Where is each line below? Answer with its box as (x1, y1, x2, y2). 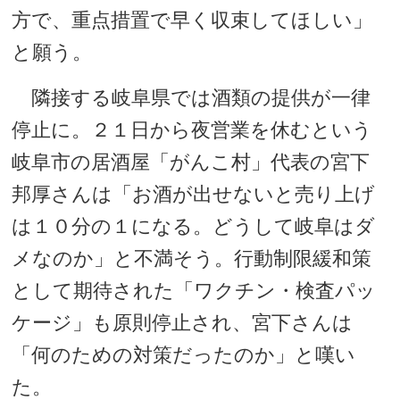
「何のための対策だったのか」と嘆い (12, 343, 356, 366)
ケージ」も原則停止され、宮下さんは (12, 311, 354, 334)
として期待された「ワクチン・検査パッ (12, 279, 377, 302)
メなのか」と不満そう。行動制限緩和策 (12, 246, 372, 270)
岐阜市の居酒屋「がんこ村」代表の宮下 (12, 150, 371, 173)
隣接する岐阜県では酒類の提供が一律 (12, 86, 371, 109)
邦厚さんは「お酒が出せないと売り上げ (12, 182, 376, 205)
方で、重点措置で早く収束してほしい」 (12, 8, 373, 31)
